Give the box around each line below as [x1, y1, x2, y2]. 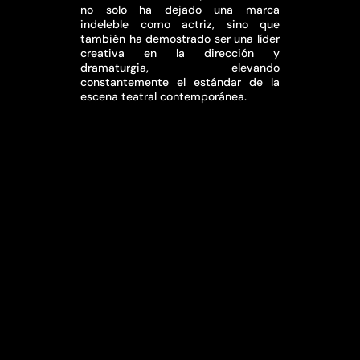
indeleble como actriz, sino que [80, 17, 280, 31]
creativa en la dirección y [80, 46, 280, 60]
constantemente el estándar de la [80, 75, 280, 89]
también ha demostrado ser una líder [80, 31, 280, 46]
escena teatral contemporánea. [80, 89, 247, 104]
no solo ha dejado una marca [80, 2, 280, 17]
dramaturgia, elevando [80, 60, 280, 75]
